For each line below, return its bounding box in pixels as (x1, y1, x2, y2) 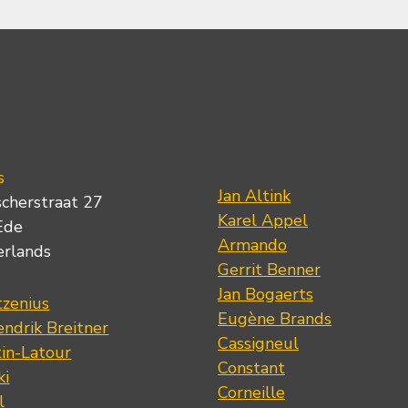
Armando (217, 233, 287, 256)
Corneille (217, 381, 285, 403)
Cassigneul (217, 331, 299, 354)
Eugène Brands (217, 307, 331, 330)
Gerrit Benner (217, 258, 321, 280)
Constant (217, 356, 285, 379)
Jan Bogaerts (217, 282, 313, 305)
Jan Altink (217, 184, 291, 207)
